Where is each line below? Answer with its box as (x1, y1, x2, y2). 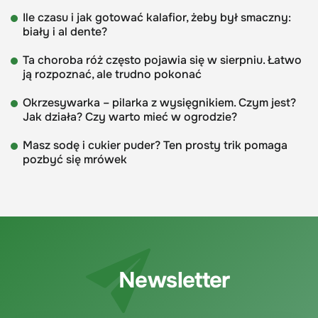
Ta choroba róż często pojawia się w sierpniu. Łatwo (23, 52, 302, 67)
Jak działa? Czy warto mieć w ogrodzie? (23, 109, 237, 124)
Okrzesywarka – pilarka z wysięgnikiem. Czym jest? (23, 94, 296, 110)
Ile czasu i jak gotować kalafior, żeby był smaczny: (23, 9, 291, 25)
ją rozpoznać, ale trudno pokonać (23, 66, 202, 82)
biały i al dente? (23, 23, 107, 39)
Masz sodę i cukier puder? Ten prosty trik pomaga (23, 137, 287, 153)
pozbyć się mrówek (23, 151, 127, 167)
